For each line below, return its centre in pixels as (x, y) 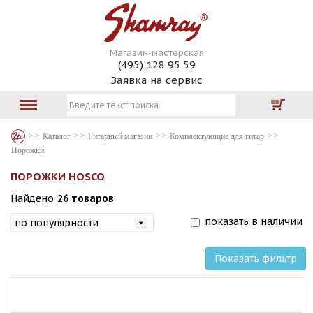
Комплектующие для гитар (217, 136)
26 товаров (86, 198)
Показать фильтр (256, 259)
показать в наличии (254, 221)
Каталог (57, 136)
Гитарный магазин (120, 136)
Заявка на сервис (156, 80)
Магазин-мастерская (156, 53)
